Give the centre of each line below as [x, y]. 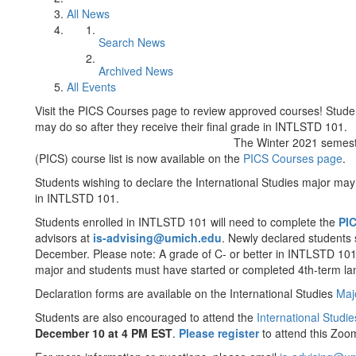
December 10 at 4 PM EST [104, 333]
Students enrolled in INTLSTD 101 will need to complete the [187, 222]
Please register [219, 333]
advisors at [64, 238]
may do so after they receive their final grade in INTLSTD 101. [191, 126]
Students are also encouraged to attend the [146, 317]
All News [88, 14]
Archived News [136, 71]
